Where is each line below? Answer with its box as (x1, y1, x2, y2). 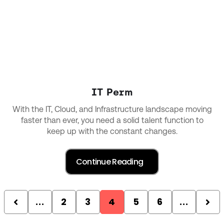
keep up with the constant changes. (46, 126, 177, 136)
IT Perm (91, 85, 133, 98)
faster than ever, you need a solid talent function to (20, 115, 203, 125)
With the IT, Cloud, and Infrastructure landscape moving (12, 104, 212, 114)
